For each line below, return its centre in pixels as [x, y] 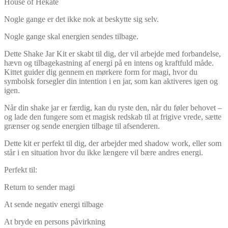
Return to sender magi [39, 187]
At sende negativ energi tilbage [54, 204]
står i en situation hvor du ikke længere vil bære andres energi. [104, 152]
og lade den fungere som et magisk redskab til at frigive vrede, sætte [113, 117]
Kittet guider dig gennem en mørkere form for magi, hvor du [101, 72]
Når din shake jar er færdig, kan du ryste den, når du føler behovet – [113, 107]
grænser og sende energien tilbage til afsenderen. [82, 126]
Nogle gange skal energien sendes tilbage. [71, 36]
